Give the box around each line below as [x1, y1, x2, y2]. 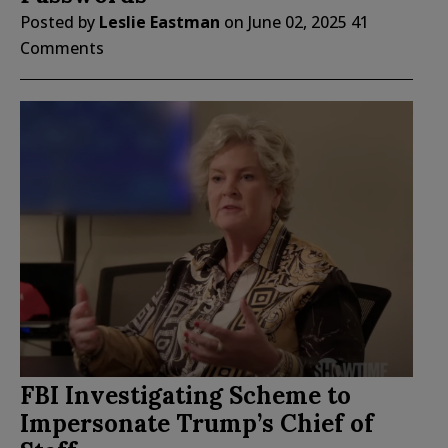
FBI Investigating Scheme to [20, 380, 351, 412]
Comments [20, 36, 104, 59]
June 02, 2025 [248, 10, 347, 33]
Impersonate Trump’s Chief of [20, 408, 374, 440]
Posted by [20, 10, 99, 33]
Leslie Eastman [99, 10, 220, 33]
